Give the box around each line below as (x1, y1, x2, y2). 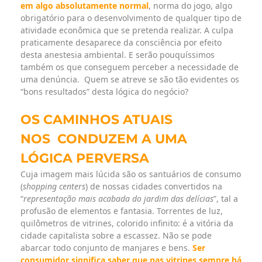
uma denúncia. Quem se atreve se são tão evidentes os (20, 74, 239, 85)
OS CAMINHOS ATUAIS (20, 112, 173, 128)
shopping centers (23, 181, 85, 192)
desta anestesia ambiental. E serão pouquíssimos (20, 49, 215, 61)
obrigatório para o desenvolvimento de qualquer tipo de (20, 12, 242, 24)
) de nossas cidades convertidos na (85, 181, 222, 192)
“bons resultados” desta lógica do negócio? (20, 86, 188, 98)
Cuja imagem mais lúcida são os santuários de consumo (20, 168, 241, 180)
